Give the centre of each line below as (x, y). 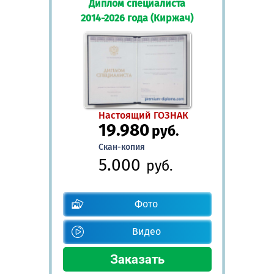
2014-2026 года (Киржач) (137, 18)
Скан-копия (121, 147)
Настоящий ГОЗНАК (143, 116)
